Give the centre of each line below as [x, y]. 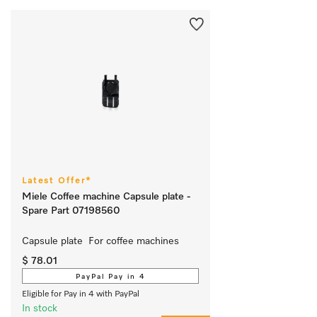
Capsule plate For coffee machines [102, 241]
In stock [40, 308]
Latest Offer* [57, 181]
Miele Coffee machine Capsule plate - [106, 196]
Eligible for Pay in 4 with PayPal [81, 294]
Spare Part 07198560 [71, 211]
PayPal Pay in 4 [110, 276]
